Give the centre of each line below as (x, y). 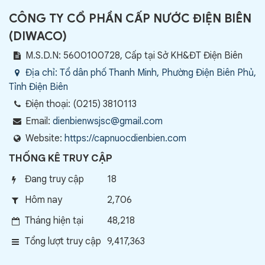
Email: (39, 121)
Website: (45, 138)
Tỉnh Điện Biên (38, 87)
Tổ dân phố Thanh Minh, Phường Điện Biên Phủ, (158, 72)
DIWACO (38, 36)
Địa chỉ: (43, 72)
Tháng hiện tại (54, 220)
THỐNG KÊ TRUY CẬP (61, 158)
